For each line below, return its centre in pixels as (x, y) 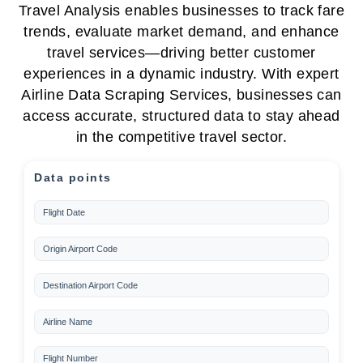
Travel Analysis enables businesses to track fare (181, 11)
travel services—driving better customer (181, 53)
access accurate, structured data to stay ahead (181, 116)
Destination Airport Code (90, 285)
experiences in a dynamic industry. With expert (181, 74)
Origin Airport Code (80, 249)
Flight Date (64, 212)
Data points (73, 177)
